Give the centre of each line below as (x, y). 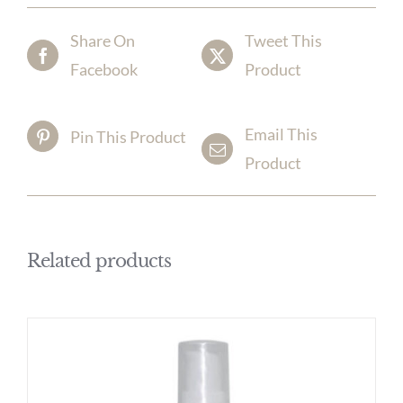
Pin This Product (128, 136)
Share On (103, 41)
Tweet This (283, 41)
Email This (281, 134)
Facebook (104, 70)
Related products (99, 261)
